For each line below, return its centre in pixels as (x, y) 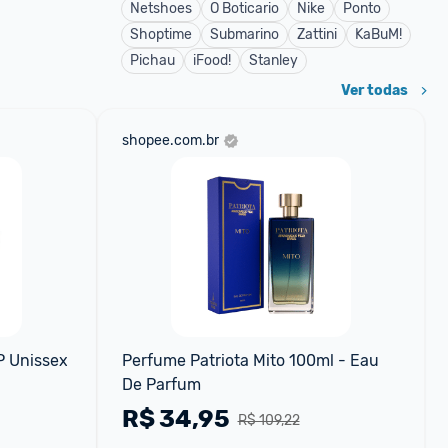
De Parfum (161, 384)
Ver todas (374, 90)
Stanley (273, 60)
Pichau (152, 60)
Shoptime (161, 34)
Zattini (317, 34)
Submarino (244, 34)
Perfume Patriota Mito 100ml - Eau (250, 360)
